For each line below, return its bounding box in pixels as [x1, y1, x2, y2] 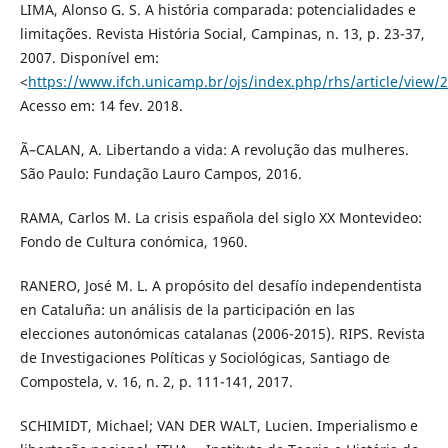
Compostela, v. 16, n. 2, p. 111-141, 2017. [19, 372, 293, 392]
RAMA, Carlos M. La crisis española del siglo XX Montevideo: [19, 208, 422, 228]
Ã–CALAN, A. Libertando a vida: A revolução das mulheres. [19, 140, 409, 160]
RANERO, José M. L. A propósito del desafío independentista [19, 276, 422, 296]
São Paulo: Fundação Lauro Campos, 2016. [19, 164, 302, 184]
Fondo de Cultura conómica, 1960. [19, 232, 248, 252]
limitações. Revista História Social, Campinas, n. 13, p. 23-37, [19, 24, 425, 44]
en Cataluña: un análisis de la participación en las [19, 300, 355, 320]
